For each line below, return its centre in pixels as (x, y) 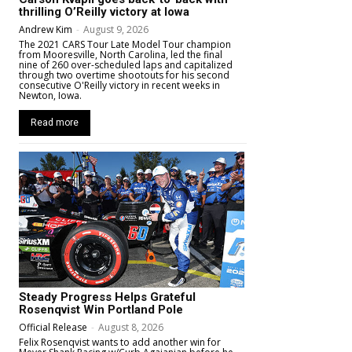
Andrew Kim (46, 30)
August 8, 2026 (131, 327)
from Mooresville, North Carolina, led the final (121, 55)
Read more (55, 123)
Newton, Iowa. (50, 96)
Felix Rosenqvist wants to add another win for (120, 342)
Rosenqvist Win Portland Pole (101, 309)
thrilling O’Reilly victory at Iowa (104, 12)
